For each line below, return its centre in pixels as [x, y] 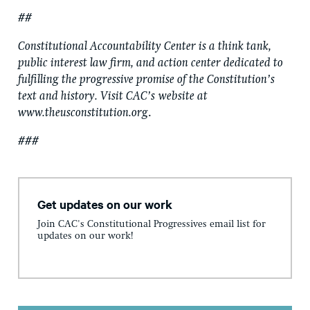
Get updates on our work [105, 204]
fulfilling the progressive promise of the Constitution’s [146, 80]
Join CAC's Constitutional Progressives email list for [152, 225]
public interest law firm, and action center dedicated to [151, 63]
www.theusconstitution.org [83, 113]
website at [183, 96]
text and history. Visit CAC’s [86, 96]
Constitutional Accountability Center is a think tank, [145, 46]
